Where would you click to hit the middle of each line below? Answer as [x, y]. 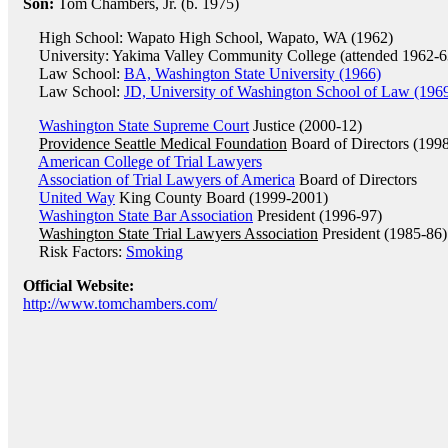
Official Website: [78, 285]
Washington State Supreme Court [144, 125]
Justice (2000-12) [305, 125]
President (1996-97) [317, 215]
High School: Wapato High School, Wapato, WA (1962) [208, 37]
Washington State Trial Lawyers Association [178, 233]
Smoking [154, 251]
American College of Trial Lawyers [150, 161]
